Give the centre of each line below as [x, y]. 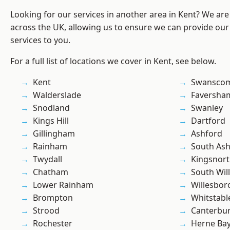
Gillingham [54, 134]
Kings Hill [51, 121]
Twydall [47, 159]
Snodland [51, 108]
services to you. [40, 40]
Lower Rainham [63, 185]
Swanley [207, 108]
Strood [46, 211]
